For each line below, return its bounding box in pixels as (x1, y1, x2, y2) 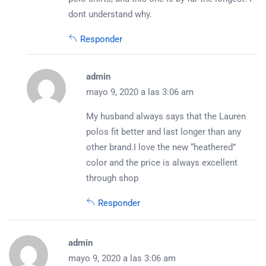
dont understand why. (68, 9, 152, 20)
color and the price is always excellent (86, 157, 237, 169)
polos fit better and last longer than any (86, 126, 241, 138)
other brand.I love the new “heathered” (86, 142, 236, 153)
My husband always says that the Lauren (86, 111, 246, 122)
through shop (86, 173, 138, 184)
